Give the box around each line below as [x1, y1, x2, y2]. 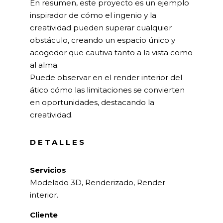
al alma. [30, 60, 59, 70]
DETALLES [30, 137, 86, 147]
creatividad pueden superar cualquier [30, 22, 172, 32]
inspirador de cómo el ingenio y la [30, 10, 156, 20]
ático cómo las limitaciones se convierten [30, 85, 185, 95]
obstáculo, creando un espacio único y [30, 35, 175, 45]
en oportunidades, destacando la [30, 97, 154, 107]
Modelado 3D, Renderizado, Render [30, 177, 165, 187]
